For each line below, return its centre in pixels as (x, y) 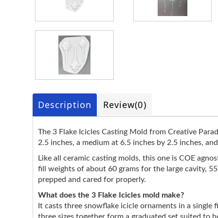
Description (65, 105)
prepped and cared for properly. (92, 180)
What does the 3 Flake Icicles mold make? (111, 195)
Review (119, 105)
